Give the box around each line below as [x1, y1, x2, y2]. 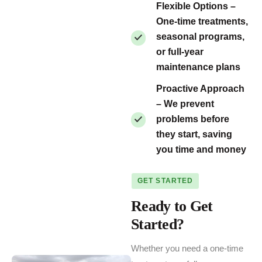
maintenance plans [156, 62, 240, 73]
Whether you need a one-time [131, 243, 243, 254]
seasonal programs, [156, 32, 244, 42]
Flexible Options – [156, 1, 236, 12]
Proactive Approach [156, 83, 244, 94]
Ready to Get [131, 198, 213, 215]
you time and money [156, 144, 246, 154]
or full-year [156, 47, 204, 57]
